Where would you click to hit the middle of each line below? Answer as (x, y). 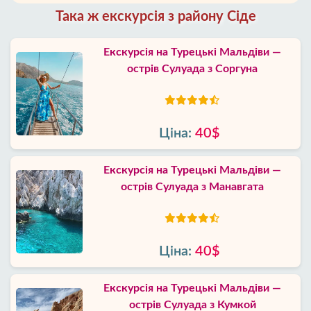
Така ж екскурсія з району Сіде (155, 17)
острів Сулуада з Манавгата (192, 187)
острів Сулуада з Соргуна (192, 69)
